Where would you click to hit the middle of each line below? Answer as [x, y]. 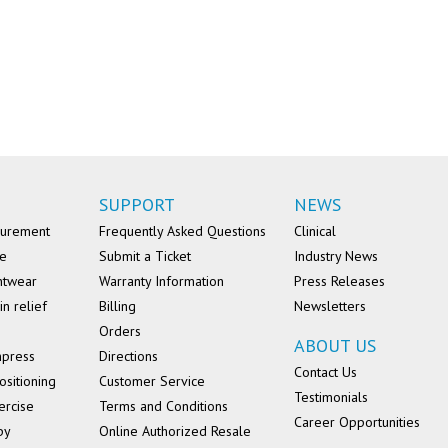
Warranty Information [161, 281]
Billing [117, 306]
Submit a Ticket [145, 256]
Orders [120, 331]
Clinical [315, 231]
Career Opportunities [357, 422]
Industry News [336, 256]
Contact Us [325, 372]
